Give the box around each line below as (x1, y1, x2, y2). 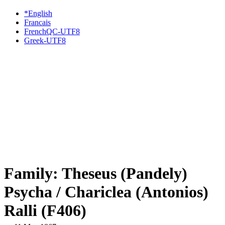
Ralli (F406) (4, 201, 86, 220)
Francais (24, 18, 51, 27)
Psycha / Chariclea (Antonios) (4, 183, 208, 201)
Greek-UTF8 (24, 36, 66, 45)
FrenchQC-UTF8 (24, 27, 80, 36)
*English (24, 9, 52, 18)
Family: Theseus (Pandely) (4, 164, 187, 183)
